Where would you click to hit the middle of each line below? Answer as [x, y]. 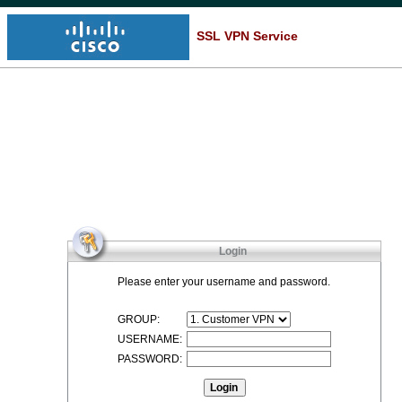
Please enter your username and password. [224, 282]
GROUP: [139, 319]
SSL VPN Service [244, 36]
